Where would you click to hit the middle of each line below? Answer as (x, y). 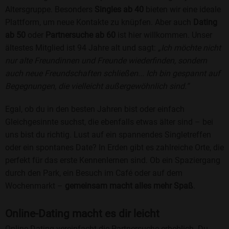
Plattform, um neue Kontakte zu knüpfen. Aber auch (99, 22)
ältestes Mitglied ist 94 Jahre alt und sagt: (82, 48)
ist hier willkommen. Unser (164, 35)
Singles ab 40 (119, 10)
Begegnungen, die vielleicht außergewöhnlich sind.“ (97, 86)
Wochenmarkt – (35, 186)
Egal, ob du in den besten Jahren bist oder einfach (95, 109)
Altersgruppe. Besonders (50, 10)
